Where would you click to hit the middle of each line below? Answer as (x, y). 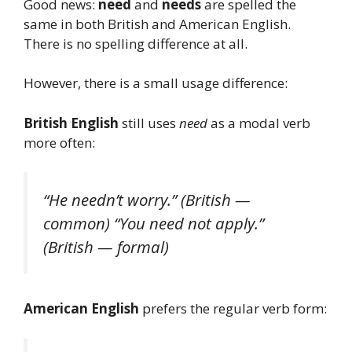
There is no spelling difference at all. (136, 43)
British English (71, 123)
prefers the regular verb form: (233, 309)
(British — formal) (106, 247)
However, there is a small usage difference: (156, 83)
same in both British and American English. (157, 24)
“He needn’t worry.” (110, 200)
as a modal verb (259, 123)
